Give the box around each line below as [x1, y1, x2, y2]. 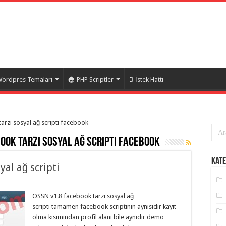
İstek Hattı [135, 76, 163, 83]
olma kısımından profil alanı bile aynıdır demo [32, 213, 164, 221]
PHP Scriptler [77, 76, 114, 83]
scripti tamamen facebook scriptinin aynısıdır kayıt [32, 203, 176, 210]
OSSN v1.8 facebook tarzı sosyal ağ [32, 192, 134, 200]
